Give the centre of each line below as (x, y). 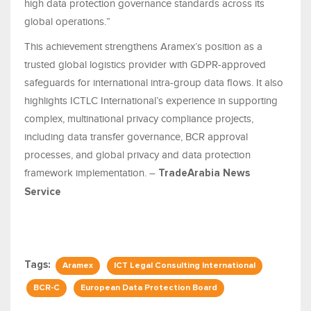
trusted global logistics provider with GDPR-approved (145, 65)
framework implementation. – (91, 173)
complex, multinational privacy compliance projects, (139, 119)
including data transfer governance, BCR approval (136, 137)
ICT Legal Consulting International (185, 266)
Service (44, 192)
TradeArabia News (204, 174)
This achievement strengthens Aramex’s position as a (143, 47)
